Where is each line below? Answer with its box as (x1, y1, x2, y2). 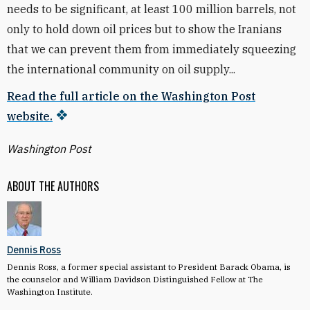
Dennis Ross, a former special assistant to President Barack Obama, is (7, 262, 291, 272)
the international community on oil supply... (7, 62, 235, 76)
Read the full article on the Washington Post (7, 89, 255, 103)
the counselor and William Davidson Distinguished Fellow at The (7, 274, 263, 284)
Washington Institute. (7, 286, 93, 297)
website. (7, 109, 53, 123)
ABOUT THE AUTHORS (7, 178, 99, 194)
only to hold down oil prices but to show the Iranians (7, 22, 282, 36)
